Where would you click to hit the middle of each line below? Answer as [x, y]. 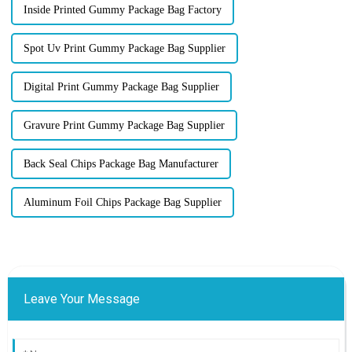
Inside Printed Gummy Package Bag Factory [122, 10]
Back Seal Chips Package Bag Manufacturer [121, 164]
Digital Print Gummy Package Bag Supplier [121, 87]
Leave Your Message [81, 299]
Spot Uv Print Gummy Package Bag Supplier [124, 49]
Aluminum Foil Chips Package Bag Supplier [122, 203]
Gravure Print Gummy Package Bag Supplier [124, 126]
